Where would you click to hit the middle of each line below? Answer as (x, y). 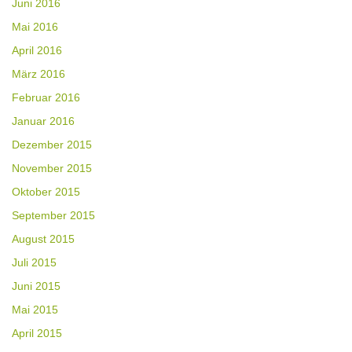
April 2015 (37, 334)
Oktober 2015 (46, 192)
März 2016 (38, 74)
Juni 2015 (36, 286)
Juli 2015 (34, 263)
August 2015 (43, 239)
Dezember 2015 (52, 145)
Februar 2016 (46, 98)
